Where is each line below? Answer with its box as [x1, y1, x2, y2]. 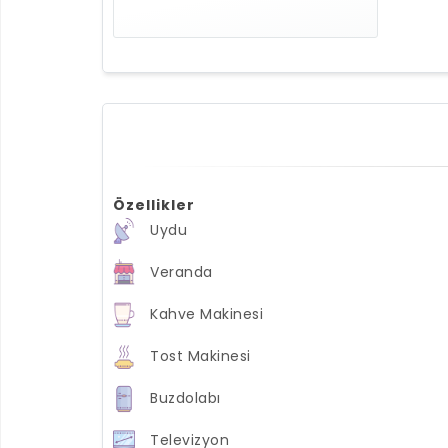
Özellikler [113, 195, 195, 215]
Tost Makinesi [150, 345, 251, 366]
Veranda [150, 261, 213, 282]
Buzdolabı [150, 387, 221, 408]
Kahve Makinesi [150, 303, 263, 324]
